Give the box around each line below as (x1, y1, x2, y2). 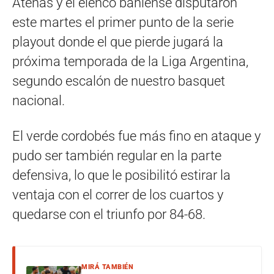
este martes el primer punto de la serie (12, 14, 234, 30)
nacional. (12, 92, 65, 108)
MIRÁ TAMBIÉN (81, 262, 133, 271)
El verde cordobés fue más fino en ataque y (12, 128, 261, 144)
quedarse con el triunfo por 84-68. (12, 206, 206, 222)
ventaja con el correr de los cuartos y (12, 187, 223, 202)
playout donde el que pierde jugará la (12, 34, 223, 50)
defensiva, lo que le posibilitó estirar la (12, 167, 231, 183)
